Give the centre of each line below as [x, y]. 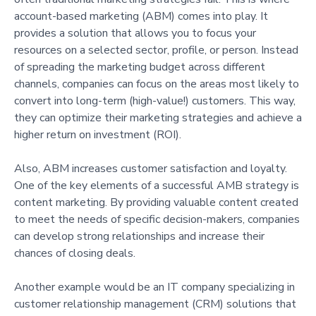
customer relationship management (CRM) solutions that [155, 304]
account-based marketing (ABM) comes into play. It [141, 16]
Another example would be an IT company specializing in [154, 287]
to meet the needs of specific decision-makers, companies [157, 219]
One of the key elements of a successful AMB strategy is [157, 185]
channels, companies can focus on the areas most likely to [157, 84]
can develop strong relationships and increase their [139, 236]
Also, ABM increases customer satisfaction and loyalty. [151, 168]
